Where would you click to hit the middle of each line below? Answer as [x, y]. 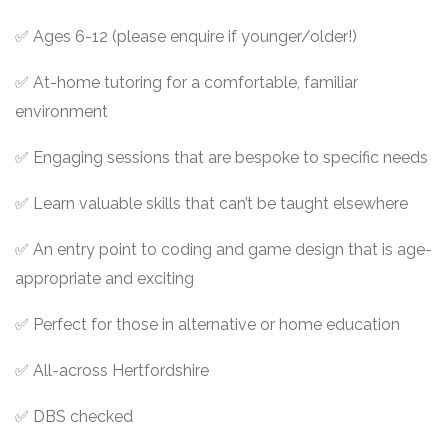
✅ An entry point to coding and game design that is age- [223, 249]
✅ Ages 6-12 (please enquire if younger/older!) [186, 36]
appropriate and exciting [104, 278]
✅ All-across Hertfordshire [112, 370]
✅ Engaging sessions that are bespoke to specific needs [221, 157]
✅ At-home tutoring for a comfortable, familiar [186, 82]
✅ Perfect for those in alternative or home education [207, 324]
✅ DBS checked [74, 416]
